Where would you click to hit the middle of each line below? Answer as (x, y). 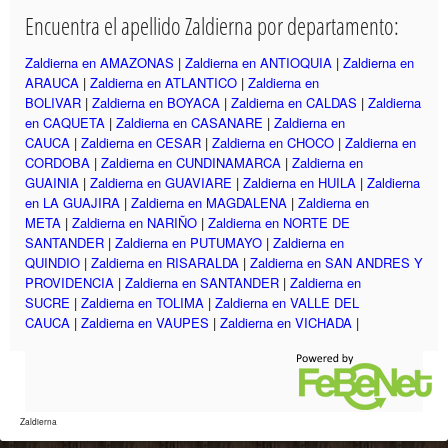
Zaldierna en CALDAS (294, 102)
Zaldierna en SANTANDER (202, 282)
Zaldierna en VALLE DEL (287, 302)
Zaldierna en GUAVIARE (161, 182)
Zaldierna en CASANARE (189, 122)
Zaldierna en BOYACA (156, 102)
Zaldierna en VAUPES (145, 322)
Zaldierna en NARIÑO (134, 222)
